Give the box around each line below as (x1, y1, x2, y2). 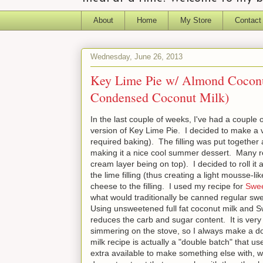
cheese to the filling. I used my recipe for (90, 181, 245, 191)
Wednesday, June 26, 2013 (90, 52, 183, 62)
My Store (180, 15, 211, 25)
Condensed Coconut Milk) (90, 88, 229, 106)
